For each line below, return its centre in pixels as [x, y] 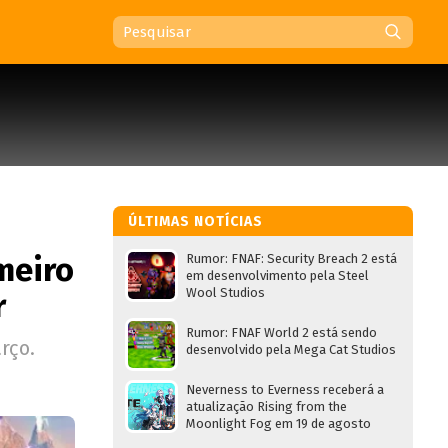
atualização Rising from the [266, 406]
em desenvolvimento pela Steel [277, 275]
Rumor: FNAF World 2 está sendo [281, 332]
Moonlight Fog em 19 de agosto [278, 423]
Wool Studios [225, 292]
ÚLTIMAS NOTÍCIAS [195, 221]
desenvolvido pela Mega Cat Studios [291, 349]
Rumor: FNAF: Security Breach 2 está [291, 258]
